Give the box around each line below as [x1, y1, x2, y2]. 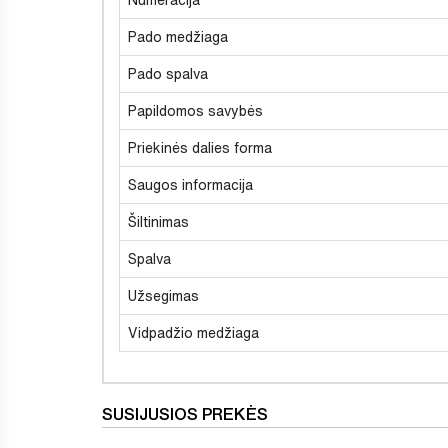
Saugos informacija [128, 177, 253, 192]
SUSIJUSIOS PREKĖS [102, 404, 268, 422]
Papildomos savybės [128, 103, 263, 118]
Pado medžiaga [128, 29, 228, 44]
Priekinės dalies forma [128, 140, 272, 155]
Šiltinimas [128, 214, 189, 229]
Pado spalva [128, 66, 208, 81]
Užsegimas [128, 288, 199, 303]
